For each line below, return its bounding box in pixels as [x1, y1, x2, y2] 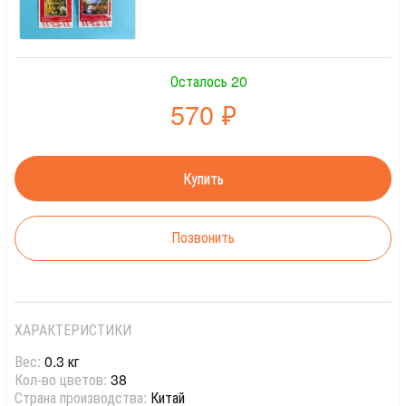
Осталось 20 [170, 71, 247, 92]
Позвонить [171, 227, 235, 247]
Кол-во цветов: [14, 369, 111, 391]
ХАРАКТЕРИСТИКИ [14, 319, 131, 341]
